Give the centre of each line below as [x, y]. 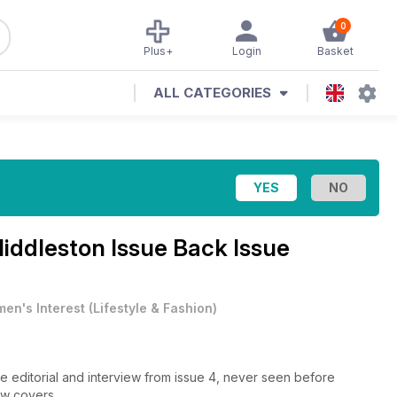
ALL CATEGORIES [212, 93]
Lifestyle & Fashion [153, 308]
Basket [335, 51]
